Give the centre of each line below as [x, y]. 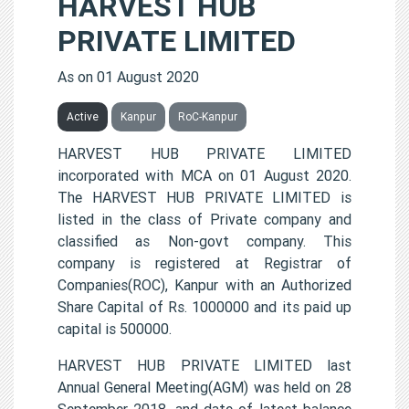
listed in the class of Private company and [204, 219]
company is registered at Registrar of [204, 262]
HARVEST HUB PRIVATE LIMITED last [204, 365]
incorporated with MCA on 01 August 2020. [204, 175]
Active [83, 116]
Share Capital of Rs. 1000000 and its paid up [204, 306]
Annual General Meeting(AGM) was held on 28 [204, 387]
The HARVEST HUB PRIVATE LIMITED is [204, 197]
